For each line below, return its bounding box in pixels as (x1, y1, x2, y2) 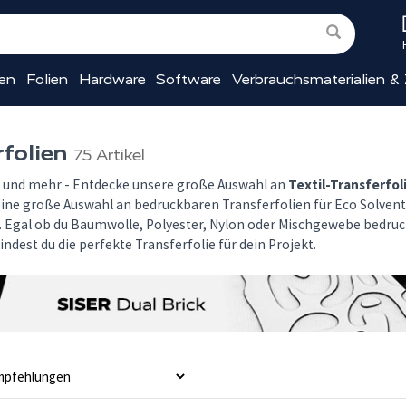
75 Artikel (73, 145, 145, 165)
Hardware (78, 71, 146, 88)
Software (156, 71, 222, 88)
